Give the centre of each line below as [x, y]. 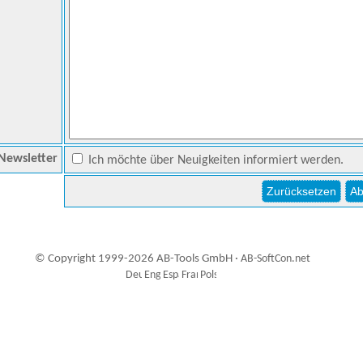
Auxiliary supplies [178, 312]
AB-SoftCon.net [275, 259]
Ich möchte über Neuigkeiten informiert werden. [214, 160]
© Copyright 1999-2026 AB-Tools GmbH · [137, 259]
